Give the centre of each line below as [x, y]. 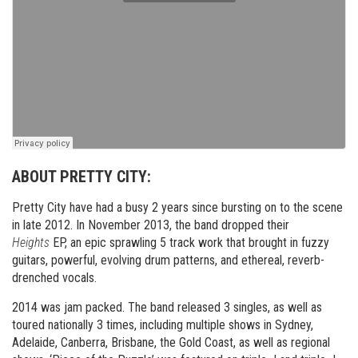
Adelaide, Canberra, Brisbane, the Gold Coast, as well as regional [171, 342]
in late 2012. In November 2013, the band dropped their [151, 225]
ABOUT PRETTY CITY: [82, 177]
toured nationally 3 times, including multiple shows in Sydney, [163, 325]
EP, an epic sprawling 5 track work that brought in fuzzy [189, 243]
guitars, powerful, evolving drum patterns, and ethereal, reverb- [168, 260]
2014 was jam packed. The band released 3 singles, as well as [167, 307]
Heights [31, 243]
